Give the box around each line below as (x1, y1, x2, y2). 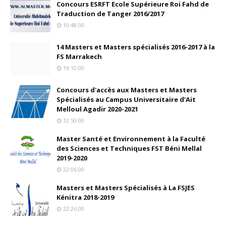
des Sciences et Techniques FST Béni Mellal (56, 144, 202, 153)
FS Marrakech (56, 52, 102, 61)
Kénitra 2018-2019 (56, 193, 114, 202)
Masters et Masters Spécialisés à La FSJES (56, 183, 195, 192)
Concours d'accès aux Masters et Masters (56, 85, 197, 94)
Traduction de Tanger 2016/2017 (56, 9, 164, 18)
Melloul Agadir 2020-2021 (56, 104, 138, 114)
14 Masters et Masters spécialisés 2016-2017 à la (56, 42, 215, 51)
